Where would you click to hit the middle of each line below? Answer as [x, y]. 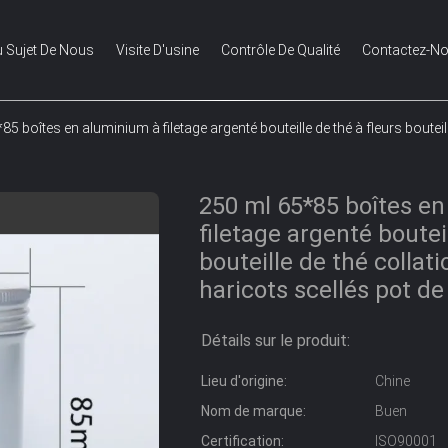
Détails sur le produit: [275, 340]
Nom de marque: [253, 411]
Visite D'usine [157, 50]
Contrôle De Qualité [280, 50]
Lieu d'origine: [244, 381]
